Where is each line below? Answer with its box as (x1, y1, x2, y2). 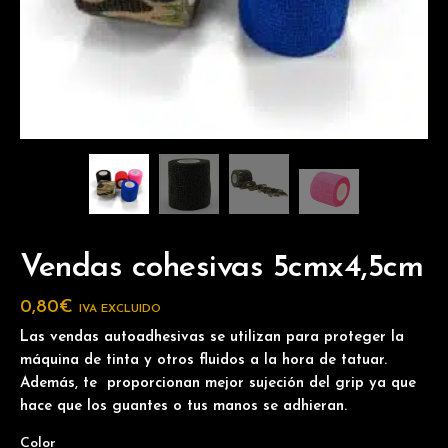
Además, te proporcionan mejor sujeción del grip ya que (20, 376, 416, 391)
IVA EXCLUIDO (79, 303, 161, 315)
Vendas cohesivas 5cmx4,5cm (20, 252, 423, 284)
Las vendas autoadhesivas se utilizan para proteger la (20, 330, 404, 345)
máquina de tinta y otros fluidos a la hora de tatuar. (20, 353, 387, 368)
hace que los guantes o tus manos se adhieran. (20, 399, 347, 414)
